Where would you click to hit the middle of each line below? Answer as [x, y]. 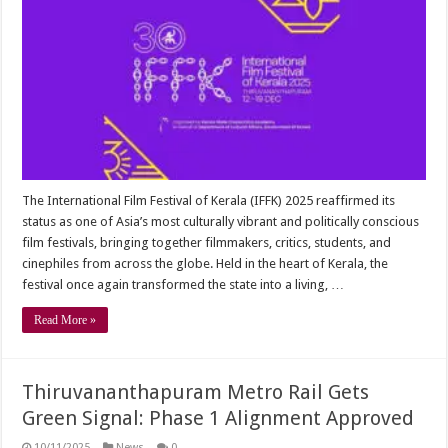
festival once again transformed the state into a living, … [183, 285]
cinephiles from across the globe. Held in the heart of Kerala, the [205, 264]
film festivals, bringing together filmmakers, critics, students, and [207, 243]
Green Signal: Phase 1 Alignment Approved [218, 418]
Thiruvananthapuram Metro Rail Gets [196, 392]
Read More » [65, 320]
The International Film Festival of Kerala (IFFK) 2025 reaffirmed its [209, 201]
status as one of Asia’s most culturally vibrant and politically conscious [221, 222]
